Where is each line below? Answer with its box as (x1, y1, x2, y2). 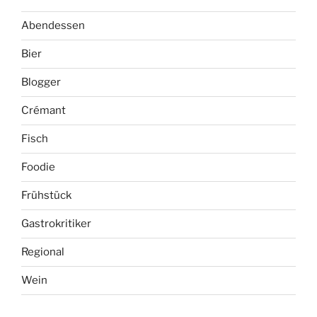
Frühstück (21, 189, 71, 202)
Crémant (21, 104, 66, 117)
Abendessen (21, 19, 85, 33)
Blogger (21, 76, 61, 89)
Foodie (21, 161, 55, 174)
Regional (21, 246, 64, 259)
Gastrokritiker (21, 217, 91, 231)
